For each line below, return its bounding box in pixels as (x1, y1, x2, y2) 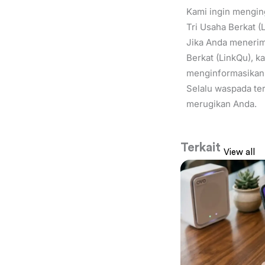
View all (224, 148, 255, 157)
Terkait (180, 141, 221, 154)
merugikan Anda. (186, 98, 257, 110)
